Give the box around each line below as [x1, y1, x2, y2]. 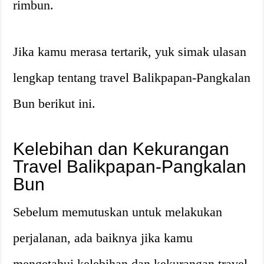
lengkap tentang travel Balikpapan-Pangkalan [13, 70, 251, 85]
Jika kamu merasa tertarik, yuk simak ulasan [13, 44, 247, 59]
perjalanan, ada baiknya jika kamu [13, 230, 193, 245]
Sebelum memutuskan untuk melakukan [13, 204, 223, 219]
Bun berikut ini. [13, 96, 96, 111]
